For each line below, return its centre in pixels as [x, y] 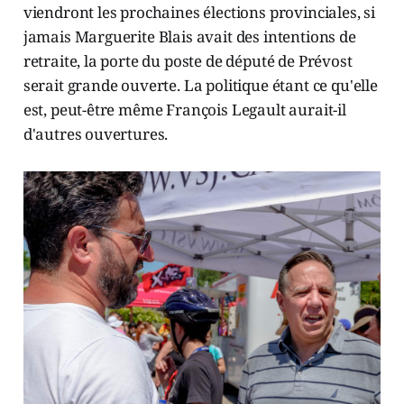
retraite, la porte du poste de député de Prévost [188, 61]
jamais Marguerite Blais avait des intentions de [189, 37]
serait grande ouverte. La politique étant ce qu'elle [200, 85]
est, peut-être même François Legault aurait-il [184, 110]
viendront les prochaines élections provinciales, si [199, 12]
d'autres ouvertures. [96, 134]
